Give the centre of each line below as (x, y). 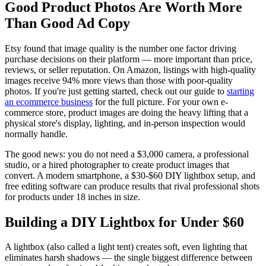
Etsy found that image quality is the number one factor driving (121, 48)
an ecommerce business (49, 102)
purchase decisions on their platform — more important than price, (129, 59)
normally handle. (36, 134)
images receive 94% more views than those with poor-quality (119, 80)
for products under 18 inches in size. (72, 197)
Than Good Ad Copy (67, 23)
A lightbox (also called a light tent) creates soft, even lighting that (126, 247)
